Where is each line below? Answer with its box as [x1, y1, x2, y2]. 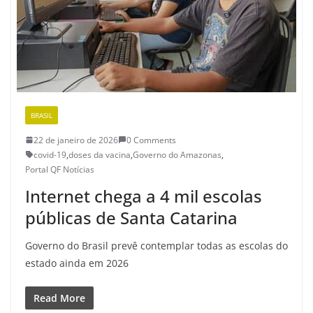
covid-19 [34, 148, 66, 161]
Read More [34, 291, 85, 305]
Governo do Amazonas [133, 148, 221, 161]
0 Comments [126, 133, 176, 146]
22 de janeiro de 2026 [34, 133, 118, 146]
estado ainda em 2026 [25, 256, 129, 270]
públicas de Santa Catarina [25, 205, 238, 229]
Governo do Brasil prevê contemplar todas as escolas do [25, 238, 288, 252]
